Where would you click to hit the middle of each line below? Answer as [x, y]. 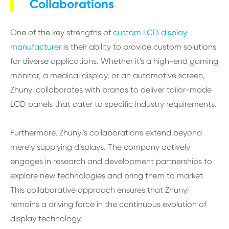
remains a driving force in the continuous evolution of [108, 204]
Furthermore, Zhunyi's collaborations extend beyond [106, 133]
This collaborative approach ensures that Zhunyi [99, 190]
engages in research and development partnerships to [111, 161]
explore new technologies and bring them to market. [108, 176]
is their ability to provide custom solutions [139, 47]
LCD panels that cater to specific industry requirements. [113, 104]
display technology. [46, 219]
